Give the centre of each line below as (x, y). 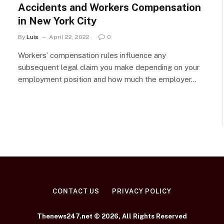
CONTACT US (76, 191)
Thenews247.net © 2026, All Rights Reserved (112, 216)
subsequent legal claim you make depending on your (109, 67)
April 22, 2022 (69, 37)
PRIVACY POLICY (142, 191)
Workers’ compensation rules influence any (92, 55)
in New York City (58, 21)
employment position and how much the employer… (107, 79)
